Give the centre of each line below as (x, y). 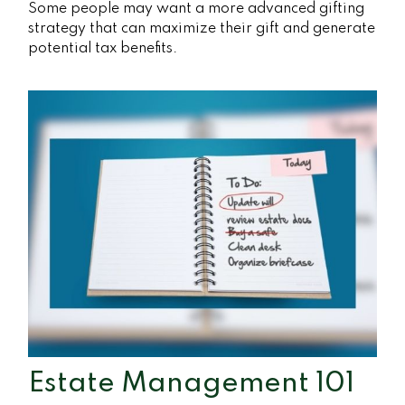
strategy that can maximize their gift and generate (202, 28)
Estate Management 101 (192, 384)
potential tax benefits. (103, 48)
